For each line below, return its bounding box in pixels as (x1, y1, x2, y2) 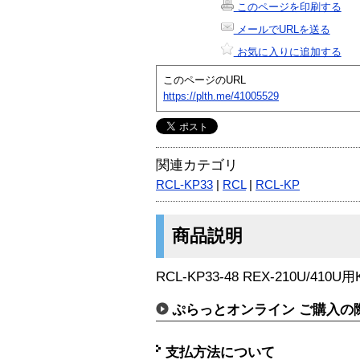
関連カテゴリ (156, 157, 238, 173)
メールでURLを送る (233, 22, 330, 35)
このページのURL (163, 73, 246, 86)
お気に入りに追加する (233, 45, 342, 58)
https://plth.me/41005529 (163, 89, 279, 102)
